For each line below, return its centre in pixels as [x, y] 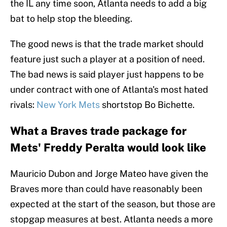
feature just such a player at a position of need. [107, 59]
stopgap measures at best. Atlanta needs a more [111, 219]
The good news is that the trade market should [107, 44]
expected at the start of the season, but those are [113, 204]
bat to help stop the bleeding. [71, 19]
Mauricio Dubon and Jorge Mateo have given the [109, 174]
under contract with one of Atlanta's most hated [109, 90]
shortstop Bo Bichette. [147, 105]
